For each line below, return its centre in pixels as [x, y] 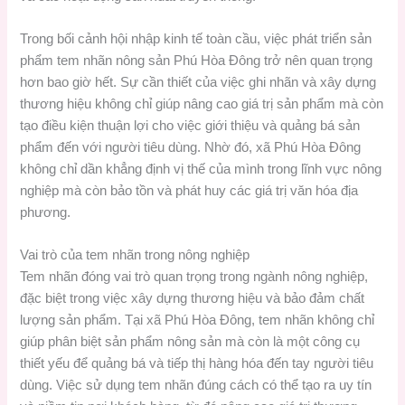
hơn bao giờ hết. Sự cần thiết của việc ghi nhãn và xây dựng [198, 83]
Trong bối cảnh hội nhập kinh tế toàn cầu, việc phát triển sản [196, 39]
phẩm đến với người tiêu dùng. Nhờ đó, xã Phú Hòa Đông [191, 148]
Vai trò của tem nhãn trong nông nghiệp [135, 255]
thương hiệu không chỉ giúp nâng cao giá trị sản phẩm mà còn [202, 104]
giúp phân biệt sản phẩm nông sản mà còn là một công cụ [190, 342]
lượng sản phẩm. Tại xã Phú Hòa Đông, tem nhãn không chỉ [198, 320]
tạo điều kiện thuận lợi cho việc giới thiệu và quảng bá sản [190, 126]
